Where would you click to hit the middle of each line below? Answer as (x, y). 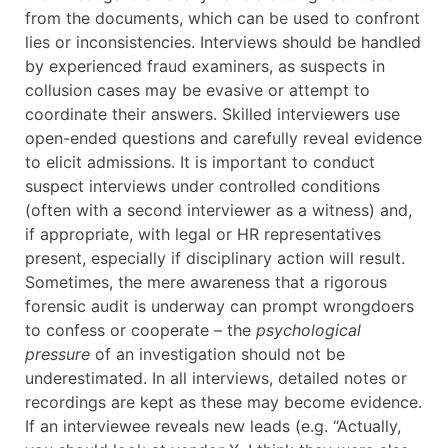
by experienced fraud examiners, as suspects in (205, 66)
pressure (57, 354)
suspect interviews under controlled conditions (202, 186)
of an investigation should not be (217, 354)
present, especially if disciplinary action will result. (215, 258)
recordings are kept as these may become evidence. (223, 402)
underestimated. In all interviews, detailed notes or (216, 378)
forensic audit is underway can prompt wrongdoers (219, 306)
